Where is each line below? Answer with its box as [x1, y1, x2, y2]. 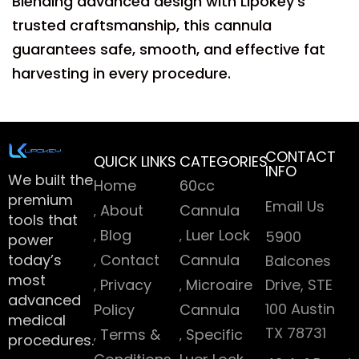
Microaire [186, 275, 252, 295]
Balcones [265, 251, 331, 271]
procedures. [8, 330, 94, 350]
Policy [94, 300, 135, 320]
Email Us [265, 196, 325, 216]
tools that [8, 210, 78, 230]
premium [8, 190, 73, 210]
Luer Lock [186, 225, 250, 245]
